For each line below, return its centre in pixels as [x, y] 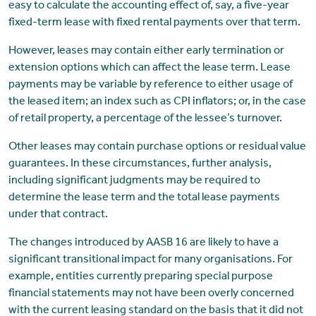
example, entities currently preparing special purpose [140, 278]
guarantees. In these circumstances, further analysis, [140, 165]
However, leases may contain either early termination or [146, 52]
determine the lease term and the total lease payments [144, 199]
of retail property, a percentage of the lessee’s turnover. [145, 120]
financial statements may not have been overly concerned [151, 294]
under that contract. [58, 215]
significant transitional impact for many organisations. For [150, 261]
